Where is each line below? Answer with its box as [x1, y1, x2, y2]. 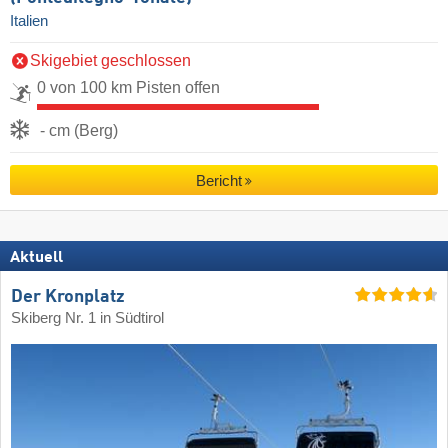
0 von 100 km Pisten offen [37, 79, 220, 97]
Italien [10, 13, 48, 30]
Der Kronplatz [11, 288, 125, 307]
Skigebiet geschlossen [30, 52, 191, 70]
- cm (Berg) [40, 122, 118, 140]
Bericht [195, 172, 242, 190]
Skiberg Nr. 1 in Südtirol [11, 310, 164, 327]
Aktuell [10, 249, 63, 266]
